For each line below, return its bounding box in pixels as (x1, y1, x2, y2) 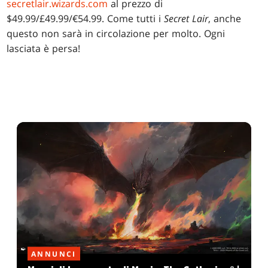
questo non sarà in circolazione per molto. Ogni (7, 26, 226, 40)
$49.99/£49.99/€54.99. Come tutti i (7, 11, 165, 25)
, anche (208, 11, 242, 25)
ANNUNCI (31, 248, 77, 259)
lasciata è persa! (7, 41, 81, 55)
